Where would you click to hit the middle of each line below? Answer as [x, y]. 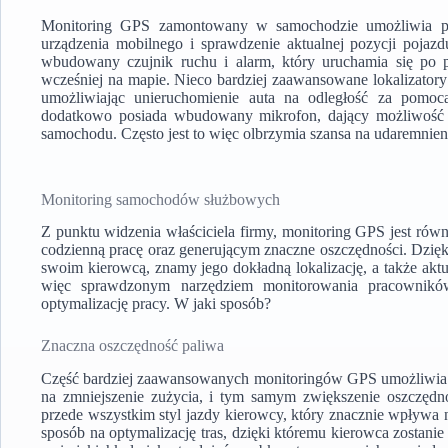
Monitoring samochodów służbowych [160, 199]
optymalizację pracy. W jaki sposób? [156, 304]
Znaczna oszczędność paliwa [132, 346]
